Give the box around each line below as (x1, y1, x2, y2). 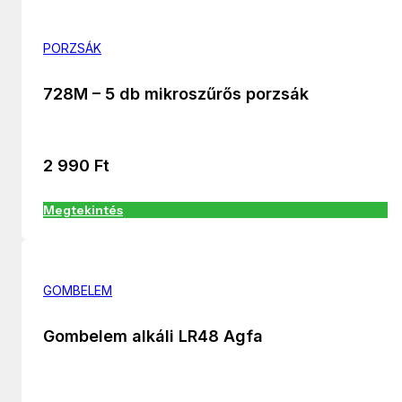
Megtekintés (43, 202, 123, 219)
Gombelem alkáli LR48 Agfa (43, 327, 263, 346)
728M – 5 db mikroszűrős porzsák (43, 84, 309, 104)
